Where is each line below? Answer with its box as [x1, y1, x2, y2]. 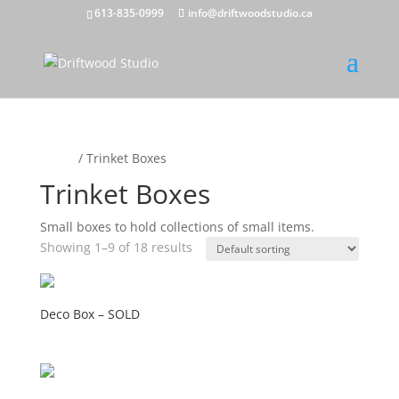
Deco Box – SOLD [39, 305, 140, 322]
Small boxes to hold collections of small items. [39, 218, 314, 235]
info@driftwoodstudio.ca [187, 5, 313, 20]
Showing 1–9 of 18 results [39, 239, 192, 256]
